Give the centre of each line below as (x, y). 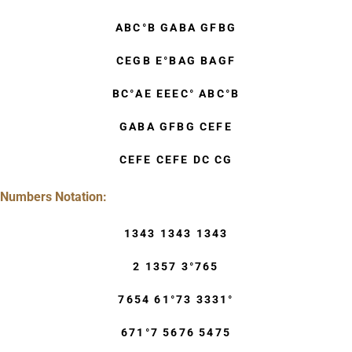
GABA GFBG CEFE (176, 127)
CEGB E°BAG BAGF (176, 61)
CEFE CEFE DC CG (176, 160)
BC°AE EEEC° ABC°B (176, 94)
